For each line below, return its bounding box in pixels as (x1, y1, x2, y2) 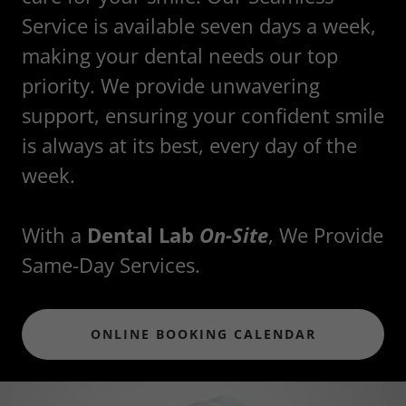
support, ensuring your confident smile (22, 101, 384, 129)
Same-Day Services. (22, 250, 200, 278)
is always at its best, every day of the (22, 130, 357, 159)
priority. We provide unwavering (22, 71, 320, 99)
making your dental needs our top (22, 41, 338, 69)
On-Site (199, 220, 268, 248)
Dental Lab (87, 220, 199, 248)
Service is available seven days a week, (22, 11, 376, 39)
